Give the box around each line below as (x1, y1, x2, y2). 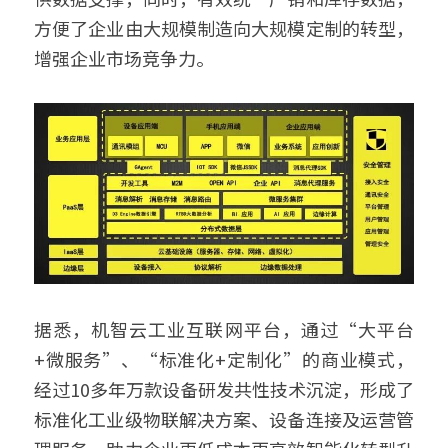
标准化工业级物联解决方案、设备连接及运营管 (34, 406, 414, 432)
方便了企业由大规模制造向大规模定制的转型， (34, 15, 414, 42)
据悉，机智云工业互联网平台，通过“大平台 (34, 316, 414, 342)
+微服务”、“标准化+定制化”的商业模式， (34, 346, 414, 372)
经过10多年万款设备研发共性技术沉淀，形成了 (34, 376, 414, 402)
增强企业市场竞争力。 (34, 45, 218, 72)
